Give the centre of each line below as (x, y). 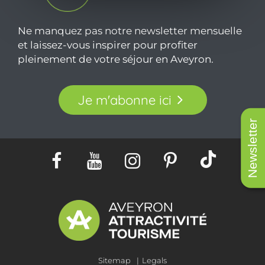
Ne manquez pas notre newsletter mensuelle (130, 31)
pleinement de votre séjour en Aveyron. (116, 59)
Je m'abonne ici (124, 100)
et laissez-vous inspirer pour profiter (108, 45)
